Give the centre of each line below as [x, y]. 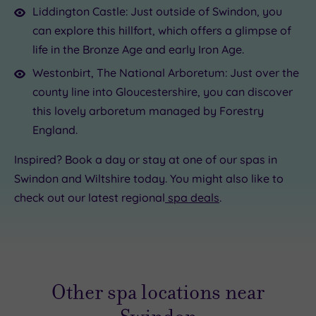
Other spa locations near [158, 292]
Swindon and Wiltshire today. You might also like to [149, 178]
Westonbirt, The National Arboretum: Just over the [166, 72]
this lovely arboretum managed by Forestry [148, 110]
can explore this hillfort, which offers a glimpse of [162, 30]
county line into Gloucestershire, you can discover [163, 91]
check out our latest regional [90, 197]
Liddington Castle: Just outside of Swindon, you [157, 11]
